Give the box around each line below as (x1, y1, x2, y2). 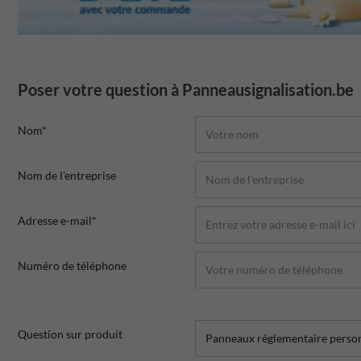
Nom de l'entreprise (18, 168, 116, 182)
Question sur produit (18, 326, 122, 341)
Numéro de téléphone (18, 258, 127, 272)
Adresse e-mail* (18, 213, 97, 227)
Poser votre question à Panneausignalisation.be (18, 79, 354, 99)
